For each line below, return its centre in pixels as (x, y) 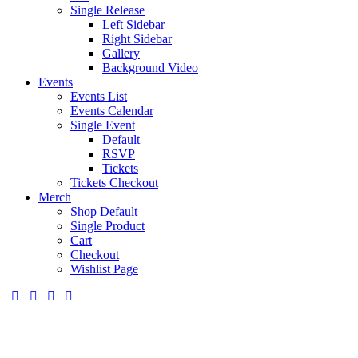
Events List (99, 96)
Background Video (150, 68)
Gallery (121, 53)
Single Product (107, 226)
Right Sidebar (137, 39)
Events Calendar (112, 111)
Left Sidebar (133, 24)
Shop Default (104, 211)
